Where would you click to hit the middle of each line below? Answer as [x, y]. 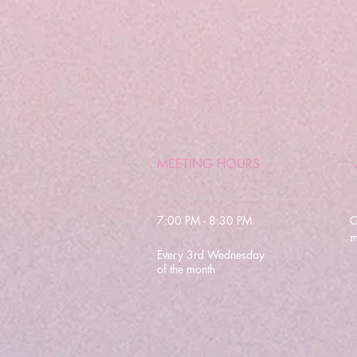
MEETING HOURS [208, 163]
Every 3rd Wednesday [212, 254]
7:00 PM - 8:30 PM [205, 220]
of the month [186, 269]
